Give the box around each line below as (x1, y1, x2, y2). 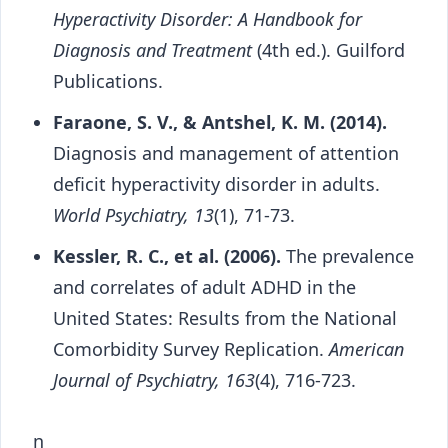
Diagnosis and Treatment (53, 37, 252, 62)
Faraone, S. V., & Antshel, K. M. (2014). (53, 109, 387, 134)
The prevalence (281, 243, 414, 268)
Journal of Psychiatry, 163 (53, 367, 255, 392)
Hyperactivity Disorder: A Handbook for (53, 6, 362, 31)
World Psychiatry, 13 (53, 202, 214, 227)
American (329, 336, 404, 361)
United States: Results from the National (53, 305, 397, 330)
